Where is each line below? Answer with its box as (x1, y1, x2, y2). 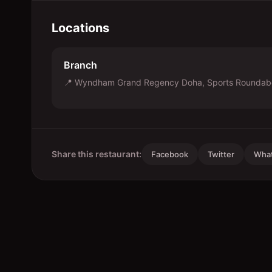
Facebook (151, 149, 188, 159)
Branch (64, 59, 97, 71)
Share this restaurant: (52, 149, 141, 159)
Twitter (208, 149, 234, 159)
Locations (52, 21, 109, 35)
